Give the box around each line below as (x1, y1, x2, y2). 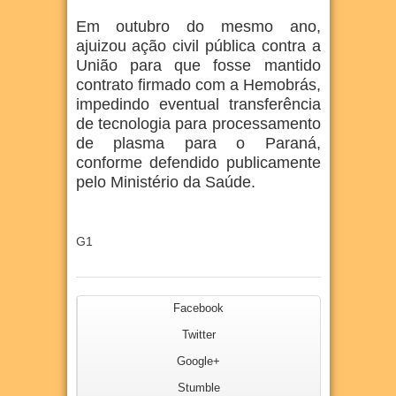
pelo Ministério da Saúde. (75, 173, 255, 191)
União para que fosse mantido (75, 57, 321, 74)
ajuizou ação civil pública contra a (75, 37, 321, 55)
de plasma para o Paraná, (75, 134, 321, 152)
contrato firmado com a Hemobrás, (75, 76, 321, 94)
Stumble (177, 381, 220, 394)
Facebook (173, 301, 224, 315)
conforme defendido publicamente (75, 154, 321, 171)
